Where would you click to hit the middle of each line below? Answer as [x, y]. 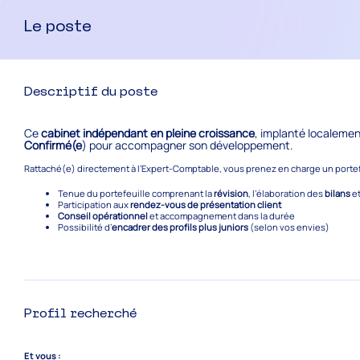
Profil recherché [81, 313]
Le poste [58, 25]
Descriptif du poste [91, 91]
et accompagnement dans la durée [221, 215]
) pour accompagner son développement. [188, 145]
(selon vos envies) [288, 227]
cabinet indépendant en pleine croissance [148, 133]
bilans [337, 193]
